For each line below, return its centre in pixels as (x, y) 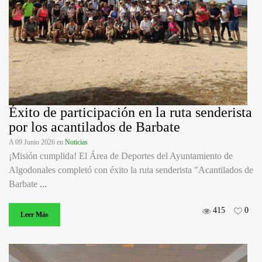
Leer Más (35, 215)
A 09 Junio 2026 (33, 142)
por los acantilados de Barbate (94, 127)
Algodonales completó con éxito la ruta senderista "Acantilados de (131, 170)
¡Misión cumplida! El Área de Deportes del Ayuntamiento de (121, 156)
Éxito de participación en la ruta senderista (130, 113)
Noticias (76, 142)
